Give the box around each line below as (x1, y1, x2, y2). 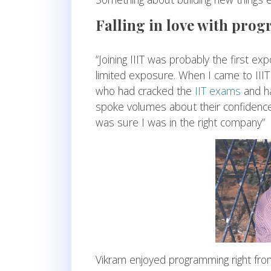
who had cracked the (96, 83, 195, 99)
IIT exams (195, 83, 241, 99)
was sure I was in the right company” (96, 115, 265, 130)
